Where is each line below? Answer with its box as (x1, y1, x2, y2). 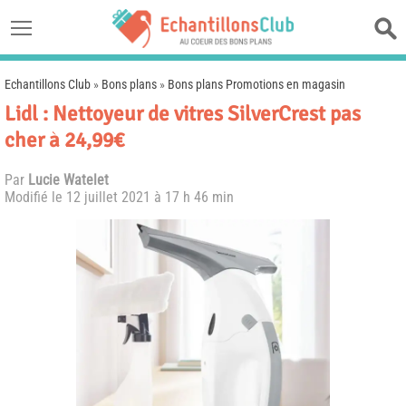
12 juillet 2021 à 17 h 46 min (66, 188, 234, 206)
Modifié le (5, 188, 66, 206)
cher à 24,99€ (5, 127, 124, 153)
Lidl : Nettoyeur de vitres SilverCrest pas (5, 101, 361, 127)
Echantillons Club (5, 77, 91, 92)
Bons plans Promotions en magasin (168, 77, 345, 92)
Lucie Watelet (28, 171, 109, 188)
